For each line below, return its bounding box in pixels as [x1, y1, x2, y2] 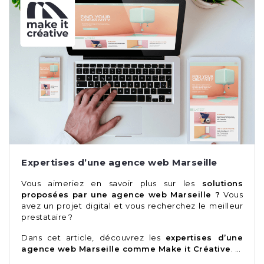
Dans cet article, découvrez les [21, 232, 166, 242]
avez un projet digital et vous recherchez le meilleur [21, 200, 243, 210]
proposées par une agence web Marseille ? [21, 189, 223, 199]
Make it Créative [158, 243, 231, 253]
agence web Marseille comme [21, 243, 159, 253]
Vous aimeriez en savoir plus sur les [21, 178, 202, 188]
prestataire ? [21, 212, 73, 222]
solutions [202, 178, 243, 188]
